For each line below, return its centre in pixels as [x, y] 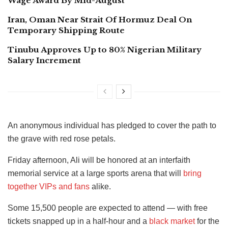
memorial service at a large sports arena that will [95, 174]
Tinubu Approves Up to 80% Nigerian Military [105, 50]
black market [172, 221]
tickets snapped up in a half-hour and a [78, 221]
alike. [100, 187]
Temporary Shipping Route [66, 31]
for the [207, 221]
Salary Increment [44, 61]
